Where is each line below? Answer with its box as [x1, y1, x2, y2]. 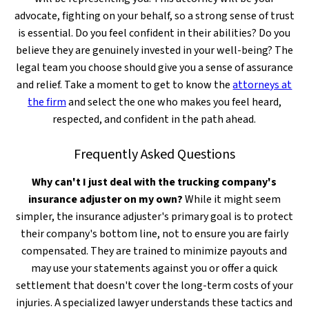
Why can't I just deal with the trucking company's [32, 175, 277, 190]
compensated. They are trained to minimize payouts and [21, 243, 288, 259]
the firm [27, 94, 66, 110]
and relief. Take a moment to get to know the [17, 77, 233, 92]
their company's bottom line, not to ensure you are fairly [20, 226, 288, 241]
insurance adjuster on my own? [28, 192, 183, 207]
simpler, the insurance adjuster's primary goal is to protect [15, 209, 293, 224]
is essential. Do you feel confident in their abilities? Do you [18, 26, 291, 41]
